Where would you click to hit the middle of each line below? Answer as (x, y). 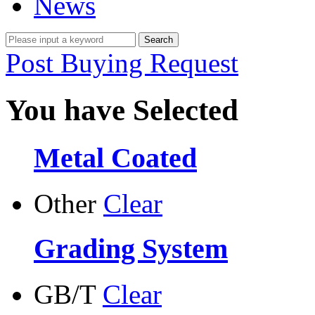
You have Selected (122, 110)
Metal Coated (115, 157)
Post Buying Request (122, 63)
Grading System (131, 249)
